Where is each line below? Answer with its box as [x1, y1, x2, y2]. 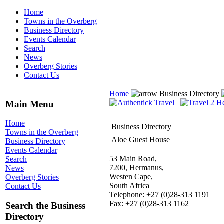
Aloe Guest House [111, 135, 170, 144]
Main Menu [5, 98, 54, 109]
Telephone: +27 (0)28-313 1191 [109, 190, 210, 199]
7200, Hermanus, [109, 163, 164, 172]
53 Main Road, [109, 154, 157, 163]
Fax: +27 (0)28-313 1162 [109, 199, 189, 208]
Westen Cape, [109, 172, 153, 181]
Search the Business [5, 200, 85, 211]
